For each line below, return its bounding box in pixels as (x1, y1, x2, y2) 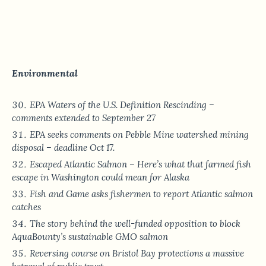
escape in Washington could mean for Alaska (12, 172, 189, 183)
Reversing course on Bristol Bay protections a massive (30, 248, 244, 259)
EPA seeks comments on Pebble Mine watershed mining (30, 129, 249, 141)
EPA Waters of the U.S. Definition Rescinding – (30, 99, 214, 111)
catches (12, 201, 41, 213)
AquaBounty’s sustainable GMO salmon (12, 231, 168, 243)
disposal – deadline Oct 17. (12, 142, 115, 154)
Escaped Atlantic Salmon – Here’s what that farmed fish (30, 159, 251, 170)
